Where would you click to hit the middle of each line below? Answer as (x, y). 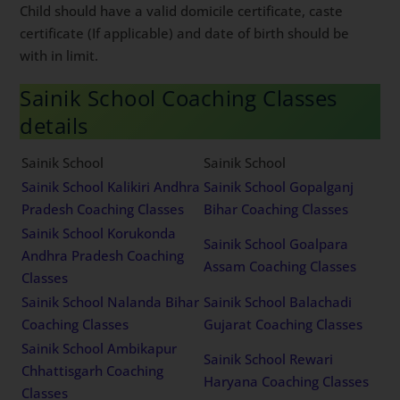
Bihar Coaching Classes (276, 209)
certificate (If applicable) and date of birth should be (185, 33)
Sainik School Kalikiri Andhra (111, 187)
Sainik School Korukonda (99, 233)
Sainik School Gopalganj (279, 187)
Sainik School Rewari (269, 359)
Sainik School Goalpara (276, 244)
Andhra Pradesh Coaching (103, 256)
